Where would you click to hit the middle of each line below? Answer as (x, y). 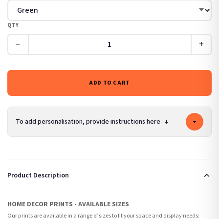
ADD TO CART (109, 83)
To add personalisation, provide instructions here (89, 122)
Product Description (38, 175)
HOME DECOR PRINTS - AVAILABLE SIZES (68, 204)
